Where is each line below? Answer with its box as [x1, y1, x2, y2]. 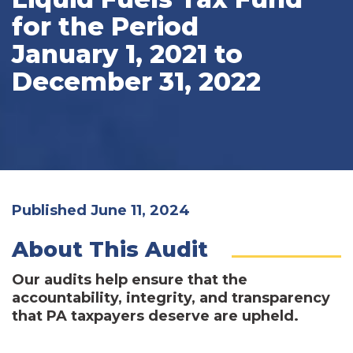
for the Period [12, 10, 199, 42]
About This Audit [12, 236, 208, 262]
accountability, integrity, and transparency [12, 288, 330, 307]
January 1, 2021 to [12, 38, 243, 69]
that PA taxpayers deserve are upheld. [12, 307, 299, 325]
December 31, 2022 [12, 65, 261, 97]
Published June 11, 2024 [12, 201, 190, 219]
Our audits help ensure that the [12, 270, 247, 288]
